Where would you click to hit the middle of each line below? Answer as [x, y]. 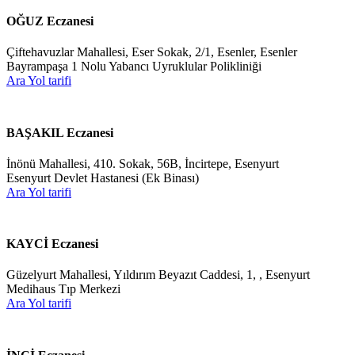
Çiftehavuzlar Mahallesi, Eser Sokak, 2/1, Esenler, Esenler [152, 52]
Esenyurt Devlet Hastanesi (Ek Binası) [103, 177]
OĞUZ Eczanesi [50, 21]
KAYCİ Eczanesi [52, 244]
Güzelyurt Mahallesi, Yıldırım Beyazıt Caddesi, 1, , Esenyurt [158, 275]
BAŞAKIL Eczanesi [60, 132]
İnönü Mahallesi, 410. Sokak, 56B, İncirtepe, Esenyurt [143, 163]
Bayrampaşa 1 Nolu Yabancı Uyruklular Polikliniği [134, 67]
